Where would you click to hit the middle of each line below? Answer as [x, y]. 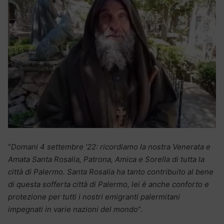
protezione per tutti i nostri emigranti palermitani [94, 196]
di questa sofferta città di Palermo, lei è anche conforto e [108, 184]
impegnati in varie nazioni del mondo [73, 209]
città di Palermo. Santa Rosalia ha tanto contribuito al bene [111, 171]
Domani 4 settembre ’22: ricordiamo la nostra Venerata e [111, 146]
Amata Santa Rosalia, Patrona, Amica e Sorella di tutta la [106, 159]
